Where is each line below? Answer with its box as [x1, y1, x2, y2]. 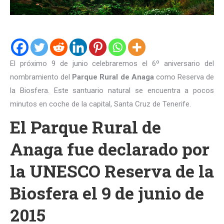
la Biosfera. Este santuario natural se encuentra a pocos [10, 86, 214, 95]
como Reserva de [153, 72, 214, 81]
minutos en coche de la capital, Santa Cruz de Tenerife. [10, 99, 191, 108]
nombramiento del [10, 72, 72, 81]
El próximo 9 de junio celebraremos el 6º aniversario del [10, 59, 214, 68]
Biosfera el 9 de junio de [10, 181, 204, 204]
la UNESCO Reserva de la [10, 159, 214, 182]
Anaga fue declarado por [10, 137, 209, 160]
